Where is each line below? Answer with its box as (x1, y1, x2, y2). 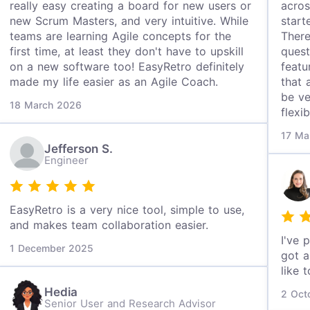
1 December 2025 (10, 242, 94, 254)
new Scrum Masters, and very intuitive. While (10, 14, 249, 28)
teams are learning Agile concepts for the (10, 29, 232, 43)
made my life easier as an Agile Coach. (10, 75, 219, 89)
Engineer (44, 153, 89, 167)
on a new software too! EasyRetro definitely (10, 60, 245, 73)
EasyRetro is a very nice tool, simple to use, (10, 203, 245, 217)
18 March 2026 (10, 99, 82, 111)
